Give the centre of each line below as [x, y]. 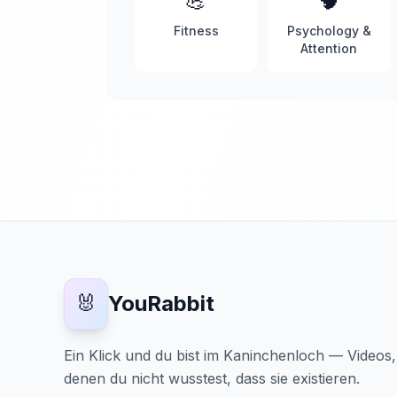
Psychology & [329, 31]
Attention [329, 48]
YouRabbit [161, 304]
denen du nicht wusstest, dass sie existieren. [212, 378]
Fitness [196, 31]
